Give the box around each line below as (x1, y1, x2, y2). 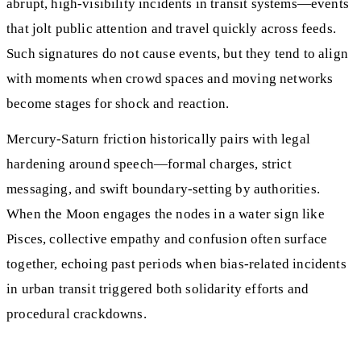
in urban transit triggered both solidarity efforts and (6, 281, 309, 297)
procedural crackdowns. (6, 306, 147, 322)
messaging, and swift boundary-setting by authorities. (6, 181, 320, 197)
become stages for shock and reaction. (6, 95, 230, 111)
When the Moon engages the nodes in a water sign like (6, 206, 325, 222)
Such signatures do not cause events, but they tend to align (6, 45, 348, 61)
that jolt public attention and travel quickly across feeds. (6, 20, 336, 36)
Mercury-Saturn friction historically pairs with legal (6, 131, 310, 147)
